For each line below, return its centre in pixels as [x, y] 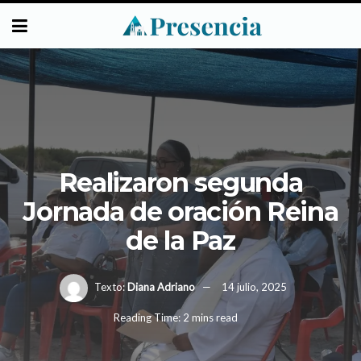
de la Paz [180, 240]
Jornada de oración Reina [180, 211]
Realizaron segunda [180, 182]
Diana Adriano [161, 286]
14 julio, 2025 [254, 286]
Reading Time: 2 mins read [175, 318]
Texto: [109, 286]
